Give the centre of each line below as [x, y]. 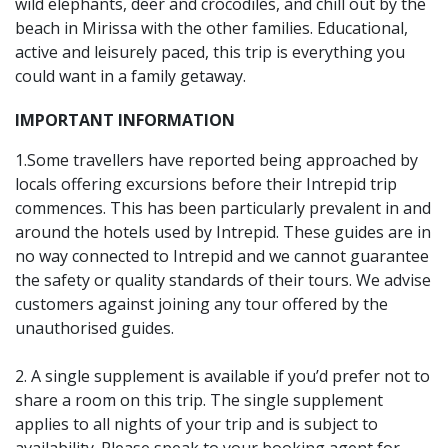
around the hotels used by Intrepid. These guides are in [223, 232]
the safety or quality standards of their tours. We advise [223, 280]
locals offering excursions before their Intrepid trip [206, 184]
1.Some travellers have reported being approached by [216, 160]
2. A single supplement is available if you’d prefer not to [222, 376]
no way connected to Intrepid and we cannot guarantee [222, 256]
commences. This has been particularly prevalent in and [223, 208]
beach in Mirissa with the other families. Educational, [211, 28]
